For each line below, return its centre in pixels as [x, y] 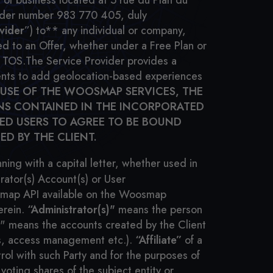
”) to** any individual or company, [105, 30]
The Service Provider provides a [101, 61]
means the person [159, 210]
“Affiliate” [158, 240]
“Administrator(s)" [71, 210]
